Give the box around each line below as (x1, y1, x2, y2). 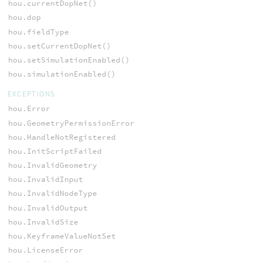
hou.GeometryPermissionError (8, 118, 135, 128)
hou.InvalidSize (8, 216, 78, 227)
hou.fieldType (8, 26, 69, 37)
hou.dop (8, 12, 41, 23)
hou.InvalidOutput (8, 202, 88, 213)
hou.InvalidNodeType (8, 188, 97, 199)
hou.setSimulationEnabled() (8, 54, 130, 65)
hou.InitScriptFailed (8, 146, 102, 156)
